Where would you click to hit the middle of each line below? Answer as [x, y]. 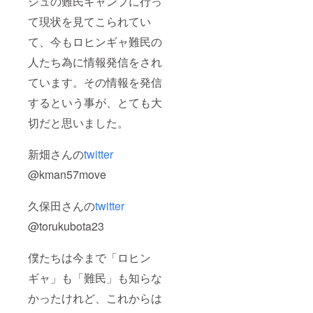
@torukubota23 [66, 226]
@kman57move [67, 175]
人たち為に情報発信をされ [95, 62]
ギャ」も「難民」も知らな [95, 278]
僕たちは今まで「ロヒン [89, 258]
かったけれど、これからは [95, 298]
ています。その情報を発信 [95, 82]
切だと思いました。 [78, 123]
